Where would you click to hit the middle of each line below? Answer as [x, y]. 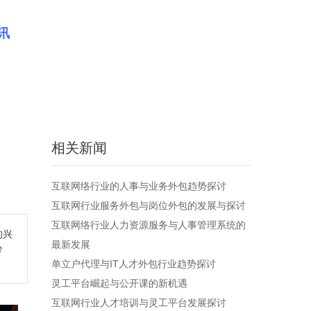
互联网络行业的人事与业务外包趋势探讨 [139, 186]
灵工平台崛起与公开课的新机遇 [119, 283]
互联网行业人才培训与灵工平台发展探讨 [139, 303]
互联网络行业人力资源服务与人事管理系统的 [149, 225]
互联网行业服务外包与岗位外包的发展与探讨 [149, 205]
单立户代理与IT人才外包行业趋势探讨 [134, 264]
